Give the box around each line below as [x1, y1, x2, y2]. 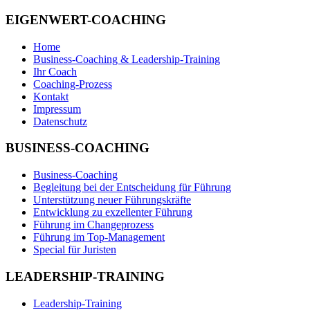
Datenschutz [33, 115, 87, 127]
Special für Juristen [33, 244, 116, 256]
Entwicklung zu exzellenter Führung [33, 206, 192, 219]
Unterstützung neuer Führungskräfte [33, 194, 191, 206]
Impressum [33, 102, 81, 115]
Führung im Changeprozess [33, 219, 154, 231]
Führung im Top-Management [33, 231, 165, 244]
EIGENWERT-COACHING [6, 12, 166, 28]
